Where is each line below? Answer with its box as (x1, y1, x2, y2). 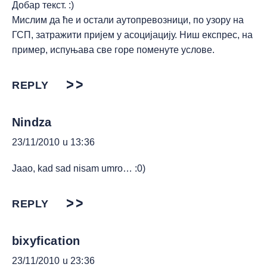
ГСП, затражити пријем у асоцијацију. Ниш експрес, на (12, 29, 253, 40)
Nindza (12, 115, 52, 129)
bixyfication (12, 234, 80, 247)
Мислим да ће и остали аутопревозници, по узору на (12, 14, 244, 25)
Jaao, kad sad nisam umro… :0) (12, 163, 145, 173)
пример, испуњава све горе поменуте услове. (12, 44, 215, 55)
